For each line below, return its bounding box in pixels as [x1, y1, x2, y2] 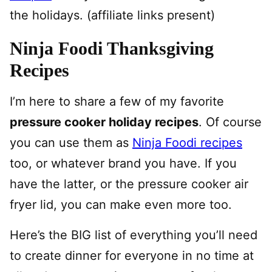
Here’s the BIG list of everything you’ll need [10, 228, 257, 242]
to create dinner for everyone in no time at [10, 248, 254, 263]
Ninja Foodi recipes [132, 135, 242, 150]
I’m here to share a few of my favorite [10, 94, 224, 109]
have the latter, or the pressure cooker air [10, 177, 248, 191]
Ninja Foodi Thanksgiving [10, 38, 214, 58]
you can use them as [10, 135, 132, 150]
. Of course [199, 115, 262, 129]
